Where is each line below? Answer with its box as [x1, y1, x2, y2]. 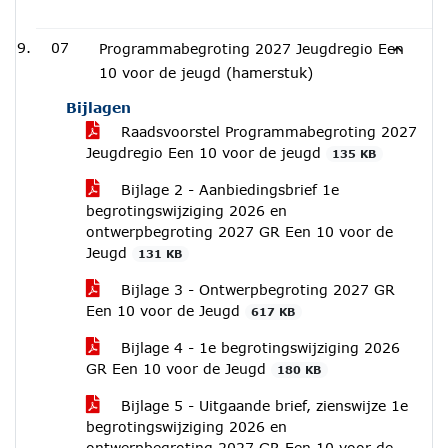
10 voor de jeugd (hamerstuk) [99, 64, 313, 81]
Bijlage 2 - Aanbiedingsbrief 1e [116, 181, 339, 198]
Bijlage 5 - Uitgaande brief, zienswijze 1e [116, 397, 408, 414]
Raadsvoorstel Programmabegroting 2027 [116, 123, 417, 140]
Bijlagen [66, 99, 131, 116]
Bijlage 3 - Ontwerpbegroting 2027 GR [116, 281, 395, 298]
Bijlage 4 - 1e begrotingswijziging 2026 [116, 339, 400, 356]
